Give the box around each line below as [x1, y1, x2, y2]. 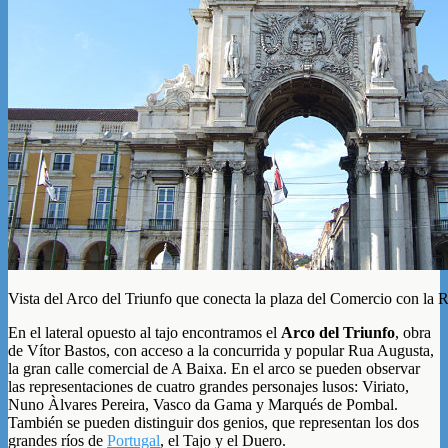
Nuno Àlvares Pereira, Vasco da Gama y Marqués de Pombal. [8, 395, 398, 413]
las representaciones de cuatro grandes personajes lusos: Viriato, [8, 377, 409, 395]
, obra [395, 323, 431, 341]
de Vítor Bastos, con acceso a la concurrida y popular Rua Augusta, [8, 341, 434, 359]
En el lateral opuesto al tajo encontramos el [8, 323, 281, 341]
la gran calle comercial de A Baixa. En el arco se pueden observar [8, 359, 420, 377]
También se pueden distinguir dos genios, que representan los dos [8, 413, 419, 431]
